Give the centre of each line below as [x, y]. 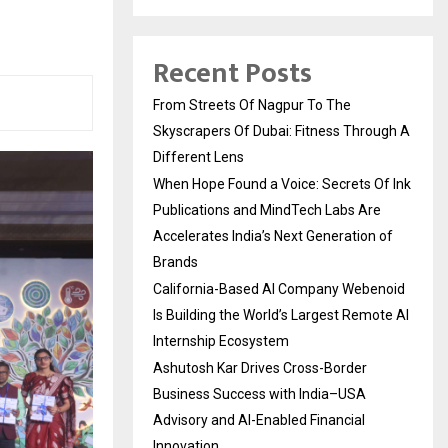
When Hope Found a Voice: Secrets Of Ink [282, 184]
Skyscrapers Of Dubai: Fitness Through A [281, 131]
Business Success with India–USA [259, 394]
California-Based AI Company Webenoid [279, 289]
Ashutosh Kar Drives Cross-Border [260, 368]
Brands [175, 262]
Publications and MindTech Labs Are [267, 210]
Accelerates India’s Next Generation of [273, 236]
